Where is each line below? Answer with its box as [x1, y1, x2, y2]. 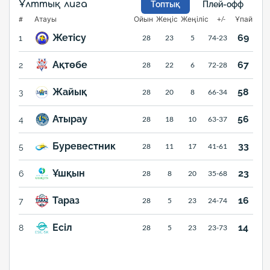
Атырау [52, 113, 87, 125]
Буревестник [52, 140, 116, 152]
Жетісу [52, 32, 86, 44]
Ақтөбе [52, 59, 87, 71]
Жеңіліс [181, 14, 209, 24]
